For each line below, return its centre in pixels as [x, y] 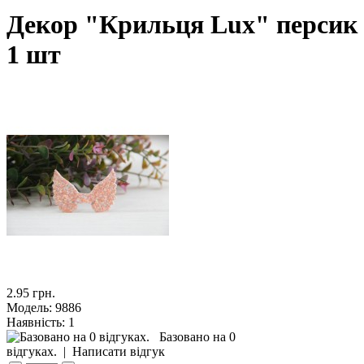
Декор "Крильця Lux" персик [182, 25]
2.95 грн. [31, 292]
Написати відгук [119, 351]
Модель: [29, 307]
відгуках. [32, 351]
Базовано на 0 [197, 336]
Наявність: [36, 322]
